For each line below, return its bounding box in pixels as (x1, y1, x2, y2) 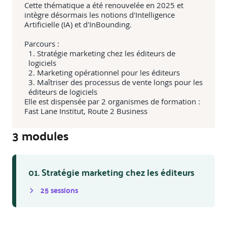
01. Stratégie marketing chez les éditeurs (28, 164, 195, 181)
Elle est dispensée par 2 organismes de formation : (24, 96, 200, 107)
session (49, 183, 75, 198)
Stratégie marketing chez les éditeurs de (37, 48, 175, 59)
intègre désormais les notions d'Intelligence (24, 10, 175, 20)
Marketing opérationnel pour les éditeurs (37, 67, 182, 78)
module (19, 124, 63, 147)
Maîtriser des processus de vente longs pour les (37, 77, 203, 88)
